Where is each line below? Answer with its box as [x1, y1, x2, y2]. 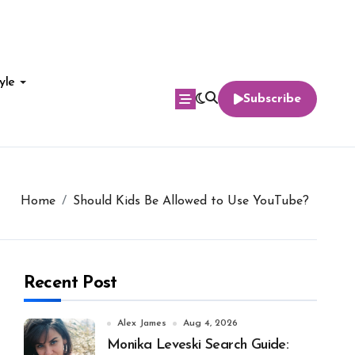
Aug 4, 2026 [183, 319, 238, 328]
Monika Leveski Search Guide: [107, 338, 289, 353]
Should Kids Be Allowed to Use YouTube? [73, 195, 309, 208]
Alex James [117, 319, 166, 328]
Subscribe [243, 93, 301, 105]
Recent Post [24, 274, 117, 292]
